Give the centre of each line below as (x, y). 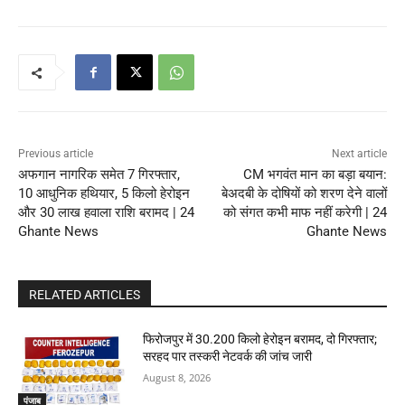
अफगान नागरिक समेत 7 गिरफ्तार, (99, 175)
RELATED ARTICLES (85, 295)
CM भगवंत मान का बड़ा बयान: (315, 175)
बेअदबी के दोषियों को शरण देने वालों (304, 194)
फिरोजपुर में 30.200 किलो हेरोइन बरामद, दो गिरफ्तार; (260, 339)
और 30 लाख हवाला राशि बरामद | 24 (106, 213)
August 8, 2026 (177, 378)
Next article (359, 154)
